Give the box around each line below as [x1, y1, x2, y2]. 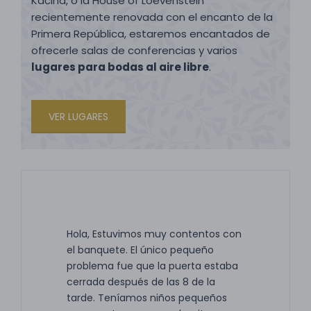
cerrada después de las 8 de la [67, 275, 215, 289]
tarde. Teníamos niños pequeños [67, 291, 227, 305]
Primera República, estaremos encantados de [31, 26, 270, 41]
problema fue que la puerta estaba [67, 259, 238, 273]
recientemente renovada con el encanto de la [31, 10, 273, 24]
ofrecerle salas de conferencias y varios [31, 43, 237, 58]
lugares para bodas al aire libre [31, 60, 209, 74]
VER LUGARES [49, 110, 108, 124]
